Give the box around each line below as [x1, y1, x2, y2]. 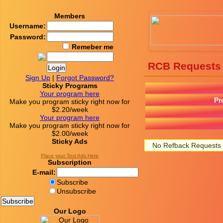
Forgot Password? [56, 74, 114, 82]
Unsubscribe [57, 187, 96, 195]
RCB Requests [148, 60, 221, 72]
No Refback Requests [152, 141, 221, 149]
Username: [9, 22, 46, 30]
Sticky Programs [42, 82, 98, 90]
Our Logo [53, 207, 86, 215]
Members [54, 12, 85, 20]
